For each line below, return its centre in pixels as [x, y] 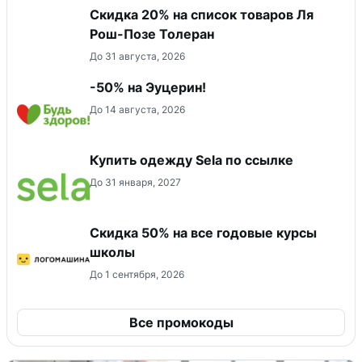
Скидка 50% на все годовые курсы [203, 233]
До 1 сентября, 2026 [137, 275]
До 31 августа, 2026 [137, 57]
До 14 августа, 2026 [137, 110]
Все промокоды [181, 323]
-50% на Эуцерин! [148, 88]
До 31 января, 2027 [135, 183]
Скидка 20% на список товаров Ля [202, 15]
